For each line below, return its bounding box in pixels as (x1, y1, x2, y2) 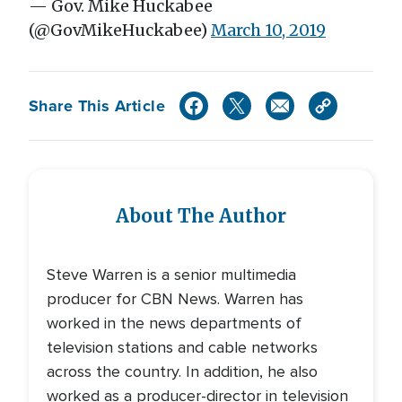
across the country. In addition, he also (47, 362, 318, 381)
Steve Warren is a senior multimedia (47, 265, 296, 284)
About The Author (116, 205, 286, 228)
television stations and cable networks (47, 337, 318, 357)
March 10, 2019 (211, 20, 326, 40)
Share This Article (29, 93, 166, 118)
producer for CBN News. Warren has (47, 289, 303, 309)
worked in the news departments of (47, 313, 301, 333)
